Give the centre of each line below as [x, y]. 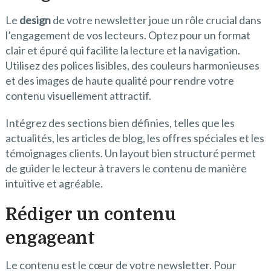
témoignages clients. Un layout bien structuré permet [130, 153]
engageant [50, 239]
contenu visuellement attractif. [78, 96]
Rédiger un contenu [90, 215]
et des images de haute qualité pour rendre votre [119, 81]
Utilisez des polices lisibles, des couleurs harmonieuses [132, 66]
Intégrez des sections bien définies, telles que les [120, 123]
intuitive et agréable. [54, 184]
